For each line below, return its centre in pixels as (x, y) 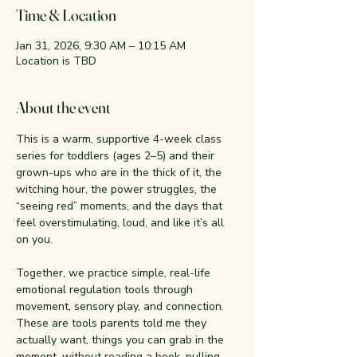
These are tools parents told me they (113, 323)
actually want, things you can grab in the (122, 340)
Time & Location (66, 15)
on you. (34, 239)
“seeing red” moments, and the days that (121, 206)
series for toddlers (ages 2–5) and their (117, 156)
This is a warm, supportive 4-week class (120, 139)
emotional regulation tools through (106, 290)
